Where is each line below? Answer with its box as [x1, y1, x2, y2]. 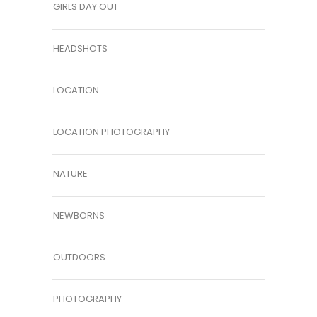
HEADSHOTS [53, 42, 108, 56]
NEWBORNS [53, 209, 105, 223]
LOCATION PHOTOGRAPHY [53, 125, 170, 139]
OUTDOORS [53, 250, 105, 265]
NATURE [53, 167, 88, 181]
